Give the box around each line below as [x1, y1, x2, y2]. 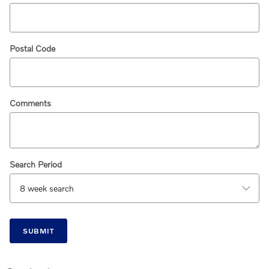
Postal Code [10, 43, 55, 53]
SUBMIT [22, 226, 54, 235]
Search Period [10, 159, 62, 169]
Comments [10, 97, 51, 108]
